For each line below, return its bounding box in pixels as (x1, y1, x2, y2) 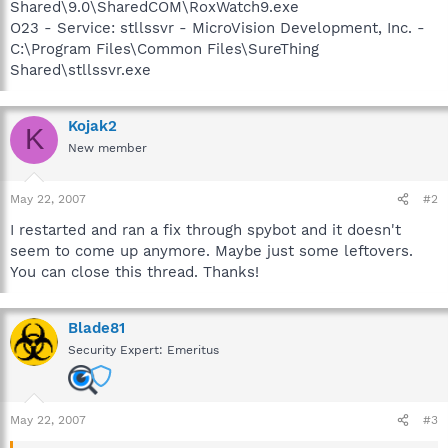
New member (68, 140, 147, 155)
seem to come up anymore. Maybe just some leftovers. (10, 242, 413, 260)
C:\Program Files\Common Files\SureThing (10, 39, 319, 58)
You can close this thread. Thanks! (10, 263, 259, 281)
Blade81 (68, 319, 125, 337)
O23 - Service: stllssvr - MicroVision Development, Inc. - (10, 18, 425, 37)
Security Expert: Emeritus (68, 343, 219, 357)
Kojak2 (68, 116, 117, 135)
